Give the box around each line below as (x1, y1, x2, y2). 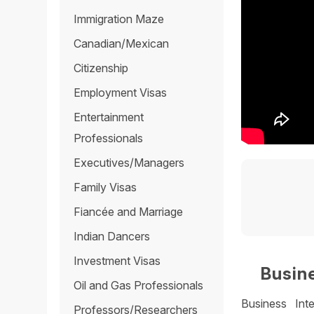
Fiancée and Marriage (74, 205, 184, 219)
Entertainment (74, 110, 144, 125)
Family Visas (74, 180, 137, 195)
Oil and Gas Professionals (74, 278, 204, 293)
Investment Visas (74, 254, 161, 268)
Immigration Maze (74, 12, 165, 27)
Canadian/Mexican (74, 36, 170, 51)
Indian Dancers (74, 229, 151, 244)
